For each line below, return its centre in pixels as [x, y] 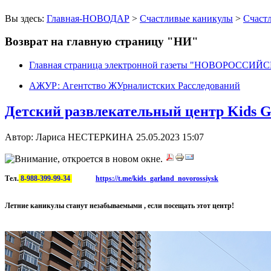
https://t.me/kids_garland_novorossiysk [157, 178]
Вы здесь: [26, 18]
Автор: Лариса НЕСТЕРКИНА [70, 137]
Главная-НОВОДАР [88, 18]
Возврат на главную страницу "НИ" [102, 42]
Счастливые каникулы [186, 18]
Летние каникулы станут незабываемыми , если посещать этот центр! [119, 205]
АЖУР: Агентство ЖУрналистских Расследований [135, 86]
